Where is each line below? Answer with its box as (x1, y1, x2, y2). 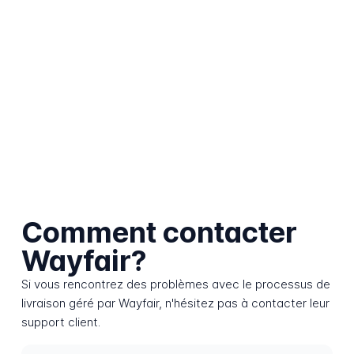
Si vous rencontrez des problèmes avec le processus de (21, 277, 330, 292)
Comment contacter (21, 215, 297, 250)
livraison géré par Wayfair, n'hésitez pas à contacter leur (21, 296, 330, 311)
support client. (21, 314, 100, 330)
